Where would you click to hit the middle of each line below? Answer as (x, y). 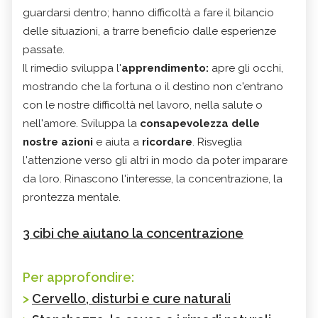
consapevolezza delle (200, 123)
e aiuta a (117, 142)
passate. (45, 49)
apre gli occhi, (246, 68)
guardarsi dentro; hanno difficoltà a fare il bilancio (148, 12)
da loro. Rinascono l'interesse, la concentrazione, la (153, 179)
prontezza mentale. (73, 197)
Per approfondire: (78, 277)
